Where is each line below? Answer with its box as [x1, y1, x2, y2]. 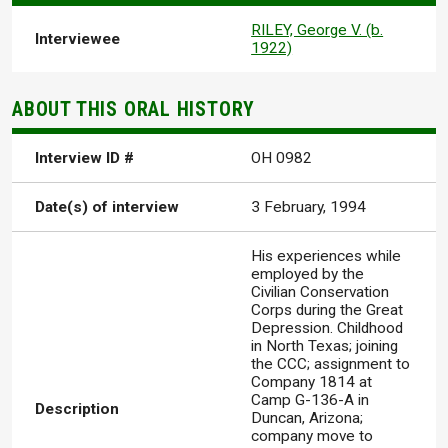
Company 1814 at [251, 373, 373, 392]
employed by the [251, 265, 365, 284]
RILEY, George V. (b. [251, 20, 384, 39]
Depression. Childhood [251, 319, 404, 338]
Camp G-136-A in [251, 391, 370, 410]
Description [35, 400, 120, 419]
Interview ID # [35, 149, 135, 168]
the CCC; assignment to [251, 355, 411, 374]
